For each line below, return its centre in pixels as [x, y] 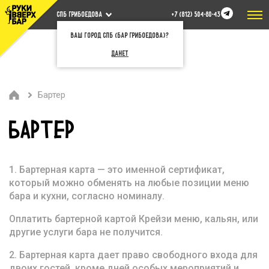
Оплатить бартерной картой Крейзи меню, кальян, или [134, 219]
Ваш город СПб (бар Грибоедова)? [120, 36]
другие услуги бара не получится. [86, 232]
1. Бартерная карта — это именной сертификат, [117, 170]
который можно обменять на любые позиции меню [129, 183]
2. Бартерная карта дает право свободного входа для [133, 255]
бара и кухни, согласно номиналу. [87, 196]
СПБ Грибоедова [80, 15]
